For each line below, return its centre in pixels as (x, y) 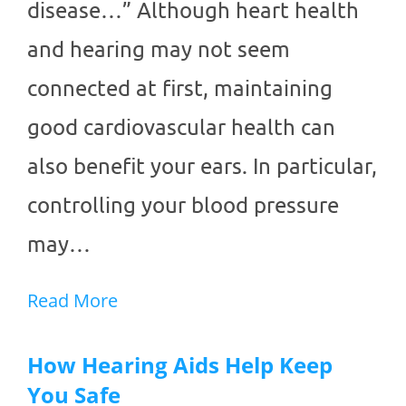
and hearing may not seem (159, 49)
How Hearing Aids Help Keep (180, 365)
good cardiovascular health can (181, 127)
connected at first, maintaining (180, 88)
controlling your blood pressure (183, 205)
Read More (72, 301)
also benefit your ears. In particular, (202, 166)
